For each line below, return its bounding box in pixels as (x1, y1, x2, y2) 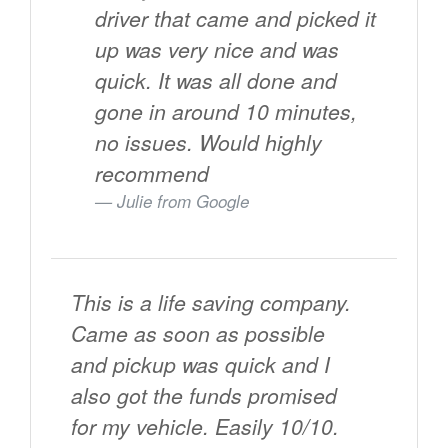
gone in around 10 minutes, (95, 96, 357, 127)
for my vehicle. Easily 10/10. (71, 411, 339, 442)
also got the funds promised (71, 380, 337, 411)
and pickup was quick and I (71, 349, 330, 380)
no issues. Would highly (95, 127, 322, 158)
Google (196, 189, 249, 214)
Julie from (117, 189, 196, 214)
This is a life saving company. (71, 287, 351, 318)
